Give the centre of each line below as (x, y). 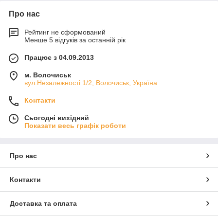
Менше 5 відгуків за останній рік (75, 40)
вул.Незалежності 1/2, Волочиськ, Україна (91, 83)
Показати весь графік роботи (75, 126)
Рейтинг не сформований (65, 32)
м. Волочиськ (48, 75)
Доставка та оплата (43, 204)
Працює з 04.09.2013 (59, 58)
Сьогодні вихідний (57, 118)
